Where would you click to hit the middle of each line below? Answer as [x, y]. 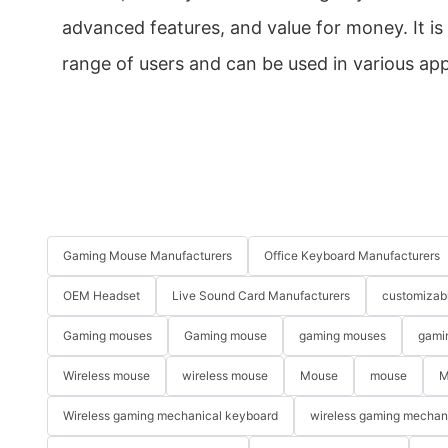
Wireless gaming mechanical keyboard [170, 416]
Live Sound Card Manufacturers [261, 296]
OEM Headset [101, 296]
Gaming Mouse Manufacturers [147, 256]
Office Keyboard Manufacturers [352, 256]
